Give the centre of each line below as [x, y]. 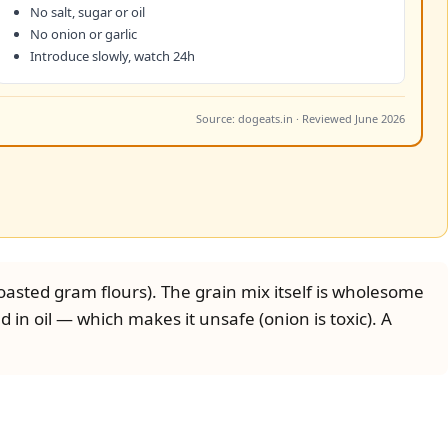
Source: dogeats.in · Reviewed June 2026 [300, 118]
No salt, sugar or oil [87, 12]
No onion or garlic [83, 34]
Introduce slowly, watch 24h [112, 56]
